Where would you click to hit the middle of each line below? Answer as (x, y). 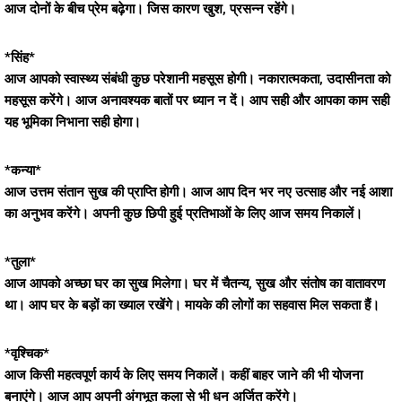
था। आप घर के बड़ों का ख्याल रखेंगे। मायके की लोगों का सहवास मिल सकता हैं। (192, 305)
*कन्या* (23, 170)
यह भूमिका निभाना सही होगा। (73, 122)
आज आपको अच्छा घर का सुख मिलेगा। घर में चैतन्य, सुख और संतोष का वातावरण (195, 284)
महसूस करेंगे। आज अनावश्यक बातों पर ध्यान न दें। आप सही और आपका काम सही (197, 100)
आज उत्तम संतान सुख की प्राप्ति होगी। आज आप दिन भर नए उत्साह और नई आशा (198, 192)
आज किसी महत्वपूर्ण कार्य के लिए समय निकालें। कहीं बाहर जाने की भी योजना (184, 375)
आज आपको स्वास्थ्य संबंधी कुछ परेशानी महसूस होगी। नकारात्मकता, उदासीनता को (197, 79)
